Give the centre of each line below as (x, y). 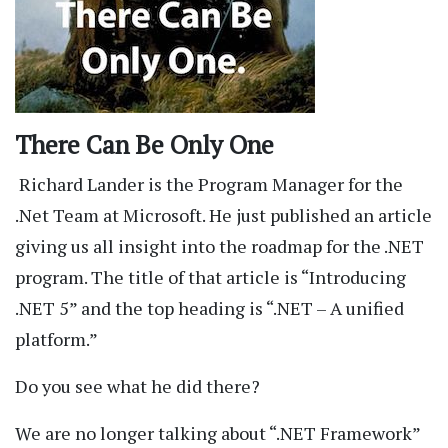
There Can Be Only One (147, 145)
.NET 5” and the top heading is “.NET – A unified (209, 308)
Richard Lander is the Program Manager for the (209, 184)
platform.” (56, 339)
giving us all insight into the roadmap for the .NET (219, 246)
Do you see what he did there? (137, 386)
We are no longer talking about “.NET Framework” (217, 433)
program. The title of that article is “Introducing (210, 277)
